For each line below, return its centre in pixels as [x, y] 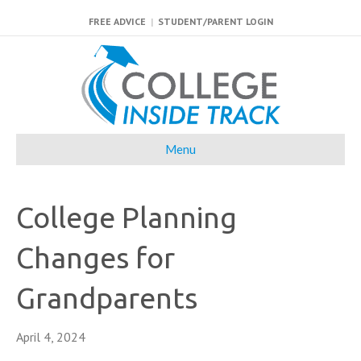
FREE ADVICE [117, 21]
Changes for [95, 257]
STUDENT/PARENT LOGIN [215, 21]
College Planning [127, 217]
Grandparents [107, 298]
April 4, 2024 [51, 337]
